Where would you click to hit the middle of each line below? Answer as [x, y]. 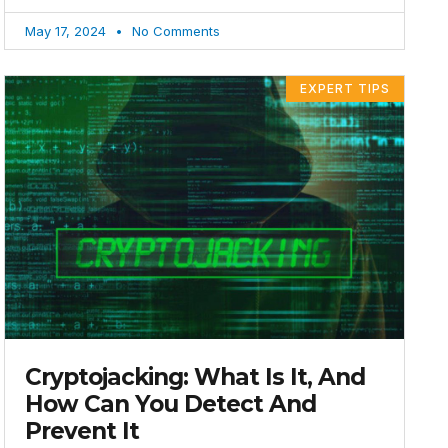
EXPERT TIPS [345, 88]
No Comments [174, 30]
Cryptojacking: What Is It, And [195, 377]
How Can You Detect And [171, 404]
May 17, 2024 [68, 30]
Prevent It [82, 431]
